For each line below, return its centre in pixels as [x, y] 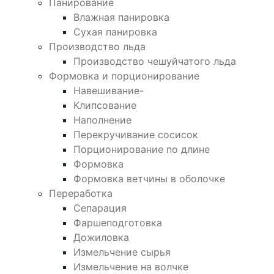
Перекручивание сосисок [136, 134]
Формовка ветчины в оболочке [149, 178]
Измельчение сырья [122, 252]
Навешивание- [109, 90]
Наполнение [102, 120]
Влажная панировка [121, 17]
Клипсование [105, 105]
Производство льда [97, 46]
